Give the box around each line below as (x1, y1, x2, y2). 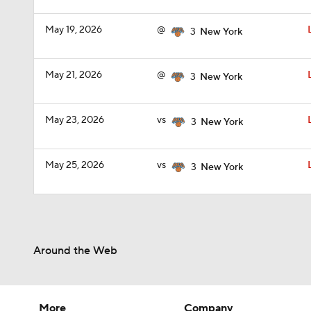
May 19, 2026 (45, 24, 102, 36)
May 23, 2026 (45, 114, 104, 126)
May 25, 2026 (45, 159, 104, 171)
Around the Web (33, 244, 117, 258)
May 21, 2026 (45, 69, 102, 81)
